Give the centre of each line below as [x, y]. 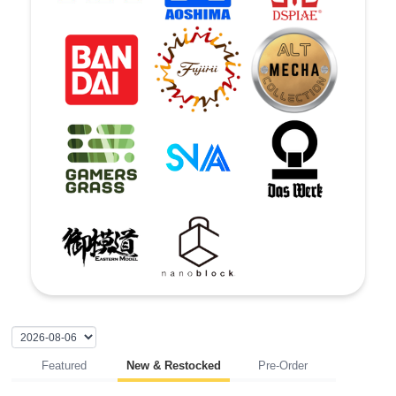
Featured [64, 366]
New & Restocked [173, 366]
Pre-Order [282, 366]
